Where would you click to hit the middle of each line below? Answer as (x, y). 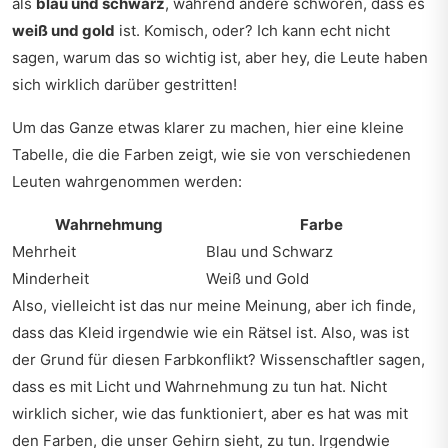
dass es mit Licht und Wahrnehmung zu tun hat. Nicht (199, 386)
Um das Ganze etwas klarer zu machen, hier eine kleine (208, 127)
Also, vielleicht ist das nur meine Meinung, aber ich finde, (214, 305)
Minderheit (50, 278)
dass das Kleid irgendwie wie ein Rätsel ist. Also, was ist (210, 332)
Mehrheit (44, 251)
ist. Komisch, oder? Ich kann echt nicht (252, 30)
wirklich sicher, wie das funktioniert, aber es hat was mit (210, 413)
